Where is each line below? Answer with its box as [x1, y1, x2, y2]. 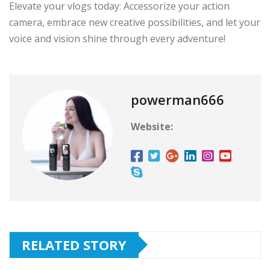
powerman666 [131, 90, 224, 108]
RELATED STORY [22, 235, 127, 254]
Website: [131, 119, 173, 133]
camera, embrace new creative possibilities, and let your [9, 15, 260, 29]
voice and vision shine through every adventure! [9, 31, 225, 45]
